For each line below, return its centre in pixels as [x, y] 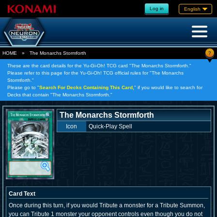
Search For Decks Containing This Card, [87, 87]
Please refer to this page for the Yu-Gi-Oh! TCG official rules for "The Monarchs [95, 73]
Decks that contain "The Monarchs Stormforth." [60, 95]
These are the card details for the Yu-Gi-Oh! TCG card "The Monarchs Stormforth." [99, 66]
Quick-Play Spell [110, 126]
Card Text [22, 194]
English [192, 9]
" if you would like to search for [168, 87]
